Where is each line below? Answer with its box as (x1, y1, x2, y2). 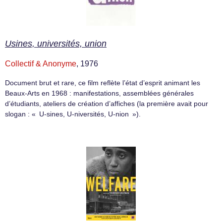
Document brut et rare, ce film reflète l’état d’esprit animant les (5, 79, 200, 87)
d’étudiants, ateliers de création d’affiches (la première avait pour (5, 100, 208, 108)
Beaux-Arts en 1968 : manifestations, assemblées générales (5, 89, 194, 98)
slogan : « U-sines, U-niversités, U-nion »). (5, 110, 141, 118)
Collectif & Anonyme (5, 59, 76, 68)
